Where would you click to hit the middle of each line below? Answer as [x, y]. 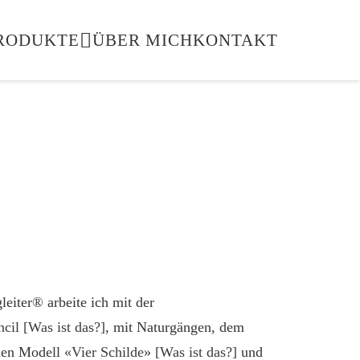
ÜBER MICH [143, 40]
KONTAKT [235, 40]
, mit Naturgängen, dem [175, 327]
